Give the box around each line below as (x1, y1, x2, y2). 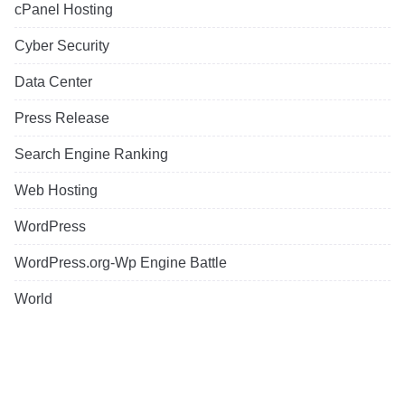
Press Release (14, 110, 109, 127)
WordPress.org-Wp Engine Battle (14, 255, 227, 271)
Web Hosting (14, 183, 98, 199)
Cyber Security (14, 38, 109, 54)
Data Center (14, 74, 92, 90)
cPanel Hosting (14, 2, 113, 18)
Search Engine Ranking (14, 146, 168, 163)
